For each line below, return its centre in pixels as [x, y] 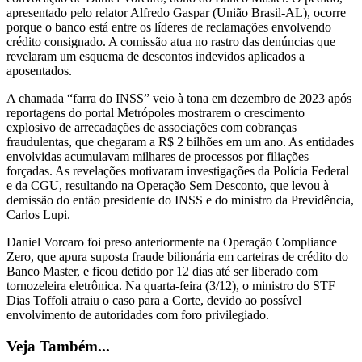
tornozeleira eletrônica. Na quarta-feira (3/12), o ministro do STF [171, 285]
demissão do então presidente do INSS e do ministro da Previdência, [180, 200]
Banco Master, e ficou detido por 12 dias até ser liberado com [162, 271]
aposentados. [39, 70]
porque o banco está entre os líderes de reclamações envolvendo [169, 27]
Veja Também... [58, 346]
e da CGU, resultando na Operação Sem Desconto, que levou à [168, 185]
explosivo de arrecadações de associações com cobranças [152, 127]
